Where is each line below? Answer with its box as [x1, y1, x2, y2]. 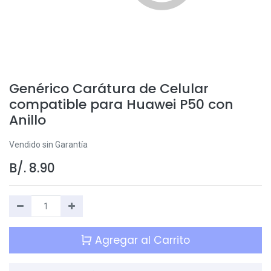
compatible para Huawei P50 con [9, 94, 233, 114]
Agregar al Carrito [92, 232, 190, 247]
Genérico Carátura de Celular [9, 79, 209, 98]
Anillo [9, 110, 46, 129]
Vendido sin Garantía [9, 139, 88, 149]
